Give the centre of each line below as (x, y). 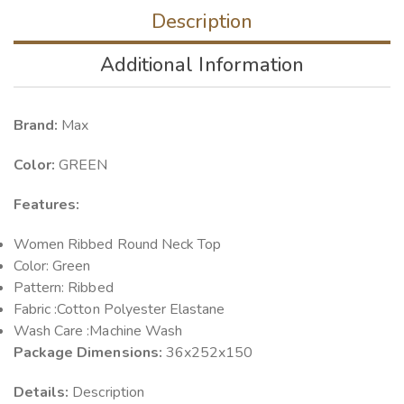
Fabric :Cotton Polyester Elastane (119, 310)
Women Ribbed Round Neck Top (118, 245)
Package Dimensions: (88, 353)
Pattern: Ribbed (64, 288)
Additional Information (202, 65)
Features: (47, 205)
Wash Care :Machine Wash (98, 331)
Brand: (36, 126)
